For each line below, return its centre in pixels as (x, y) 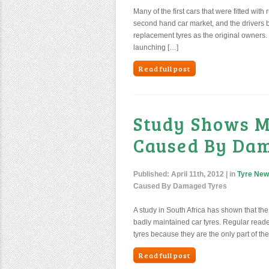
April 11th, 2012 (198, 174)
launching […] (156, 47)
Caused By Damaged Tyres (180, 186)
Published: (152, 174)
